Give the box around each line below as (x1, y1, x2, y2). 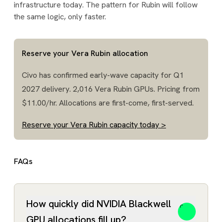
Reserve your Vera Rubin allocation (22, 48, 148, 58)
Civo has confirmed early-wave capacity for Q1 (22, 70, 184, 80)
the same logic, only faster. (14, 11, 108, 22)
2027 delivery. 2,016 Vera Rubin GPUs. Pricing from (22, 84, 200, 94)
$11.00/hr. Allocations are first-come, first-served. (22, 98, 194, 108)
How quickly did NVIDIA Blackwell (26, 197, 171, 210)
